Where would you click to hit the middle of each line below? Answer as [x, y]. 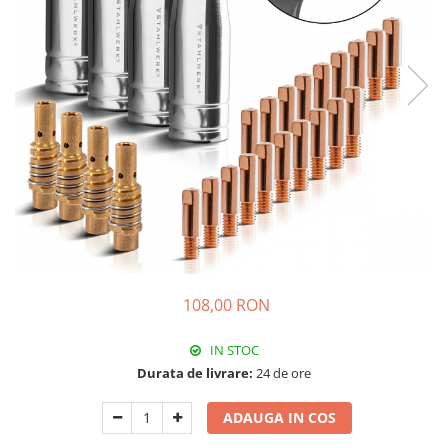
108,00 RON [226, 304]
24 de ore [282, 372]
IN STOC [233, 349]
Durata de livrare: [195, 372]
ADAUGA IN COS [280, 417]
